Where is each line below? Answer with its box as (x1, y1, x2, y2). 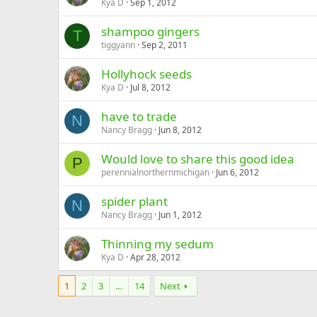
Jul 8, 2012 (130, 81, 171, 93)
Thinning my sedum (101, 236, 214, 252)
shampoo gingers (101, 23, 200, 40)
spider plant (101, 193, 168, 209)
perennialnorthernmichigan (101, 166, 209, 178)
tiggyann (101, 39, 135, 51)
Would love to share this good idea (101, 151, 294, 167)
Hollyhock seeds (101, 66, 192, 82)
